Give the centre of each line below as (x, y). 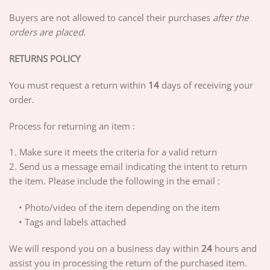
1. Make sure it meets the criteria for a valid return (113, 152)
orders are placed (46, 32)
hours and (234, 248)
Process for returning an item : (72, 126)
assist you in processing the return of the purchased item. (128, 262)
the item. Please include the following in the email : (115, 181)
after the (231, 18)
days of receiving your (206, 85)
